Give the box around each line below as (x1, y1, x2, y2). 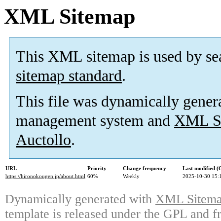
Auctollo (16, 131, 71, 149)
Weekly (123, 173, 140, 180)
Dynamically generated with (5, 192, 155, 207)
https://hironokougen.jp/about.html (5, 173, 85, 180)
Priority (87, 165, 107, 172)
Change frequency (123, 165, 166, 172)
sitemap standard (16, 67, 122, 85)
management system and (16, 112, 174, 130)
